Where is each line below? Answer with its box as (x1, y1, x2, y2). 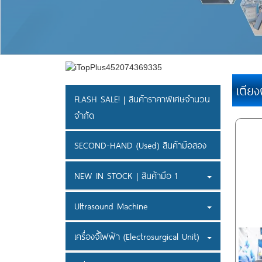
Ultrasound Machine (74, 199, 148, 213)
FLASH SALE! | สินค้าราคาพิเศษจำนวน (74, 92, 210, 106)
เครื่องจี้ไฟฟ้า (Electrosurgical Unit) (74, 230, 199, 243)
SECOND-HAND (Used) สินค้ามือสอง (74, 139, 206, 152)
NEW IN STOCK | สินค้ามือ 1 (74, 169, 177, 182)
